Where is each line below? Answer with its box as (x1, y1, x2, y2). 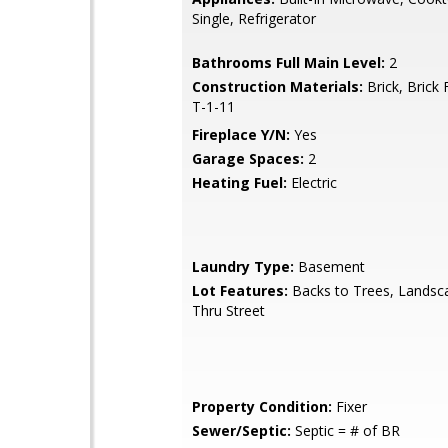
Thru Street (192, 301, 265, 320)
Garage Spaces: (192, 149, 304, 168)
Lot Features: (192, 281, 288, 300)
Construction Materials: (192, 77, 363, 96)
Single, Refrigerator (192, 9, 316, 28)
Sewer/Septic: (192, 421, 291, 440)
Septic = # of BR (291, 421, 400, 440)
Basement (294, 257, 365, 276)
